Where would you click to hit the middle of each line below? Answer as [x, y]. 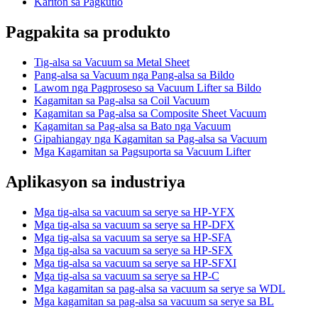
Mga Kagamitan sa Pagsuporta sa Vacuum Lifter [142, 151]
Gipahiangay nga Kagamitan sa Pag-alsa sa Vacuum [150, 138]
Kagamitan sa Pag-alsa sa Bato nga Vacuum [132, 126]
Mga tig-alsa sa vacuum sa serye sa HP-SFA [133, 237]
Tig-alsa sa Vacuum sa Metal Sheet [112, 62]
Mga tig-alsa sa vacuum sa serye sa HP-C [127, 275]
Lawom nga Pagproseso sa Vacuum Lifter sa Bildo [148, 87]
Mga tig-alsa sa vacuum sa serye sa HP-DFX [135, 224]
